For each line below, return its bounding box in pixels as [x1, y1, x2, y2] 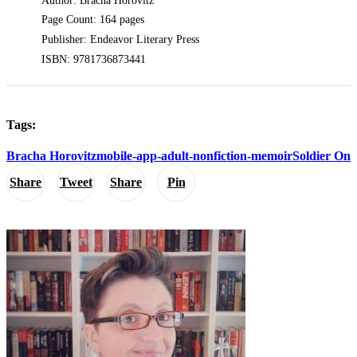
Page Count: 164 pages [41, 14, 145, 26]
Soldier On [292, 149, 351, 163]
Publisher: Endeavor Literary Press [41, 33, 200, 45]
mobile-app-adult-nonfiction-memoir [96, 149, 292, 163]
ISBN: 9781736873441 [41, 53, 147, 65]
